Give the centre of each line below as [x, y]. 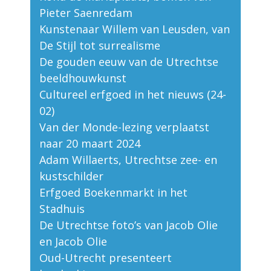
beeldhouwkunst [83, 78]
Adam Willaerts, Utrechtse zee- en [128, 160]
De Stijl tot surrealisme [100, 46]
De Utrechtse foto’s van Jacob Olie [129, 225]
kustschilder [71, 176]
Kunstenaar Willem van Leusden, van [135, 29]
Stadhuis [62, 209]
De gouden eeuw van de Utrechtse [129, 62]
